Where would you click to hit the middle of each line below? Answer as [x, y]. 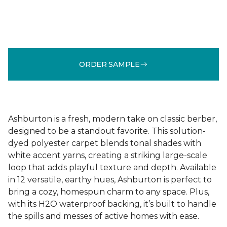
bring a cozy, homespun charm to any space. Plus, [109, 192]
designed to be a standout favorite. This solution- [107, 131]
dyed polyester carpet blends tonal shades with [105, 143]
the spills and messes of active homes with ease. [104, 216]
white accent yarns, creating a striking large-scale [108, 155]
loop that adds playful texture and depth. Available [112, 167]
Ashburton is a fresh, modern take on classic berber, [112, 119]
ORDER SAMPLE [109, 64]
